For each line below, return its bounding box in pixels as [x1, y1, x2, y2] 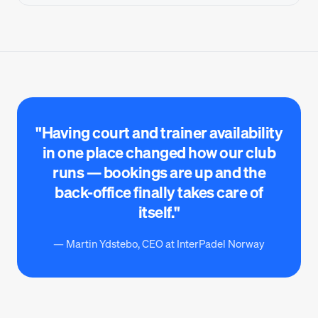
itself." [138, 202, 180, 222]
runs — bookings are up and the [53, 162, 265, 182]
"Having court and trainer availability [35, 122, 283, 143]
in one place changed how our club [42, 142, 276, 163]
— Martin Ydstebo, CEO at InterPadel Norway [53, 236, 265, 251]
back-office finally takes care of [55, 182, 263, 202]
